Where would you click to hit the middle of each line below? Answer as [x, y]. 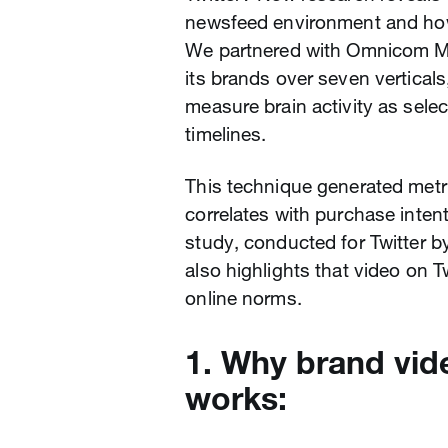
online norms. [243, 298]
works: [236, 398]
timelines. [226, 134]
